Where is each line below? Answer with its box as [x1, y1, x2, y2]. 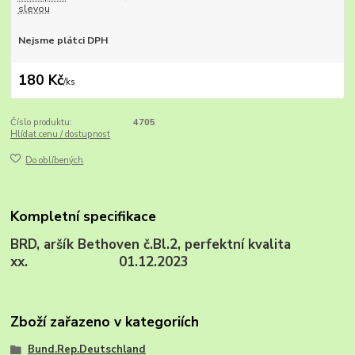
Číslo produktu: [10, 116, 73, 129]
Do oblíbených [25, 154, 84, 166]
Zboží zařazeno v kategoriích [10, 311, 200, 331]
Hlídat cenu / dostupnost [10, 128, 111, 141]
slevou [17, 2, 50, 15]
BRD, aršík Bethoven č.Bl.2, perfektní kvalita [10, 235, 296, 254]
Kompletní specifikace [10, 207, 157, 227]
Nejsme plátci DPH [17, 33, 108, 47]
